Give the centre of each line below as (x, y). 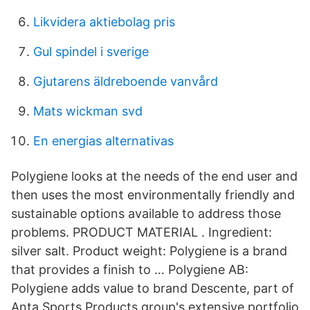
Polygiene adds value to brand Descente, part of (153, 288)
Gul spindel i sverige (91, 52)
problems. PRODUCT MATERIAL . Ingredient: (142, 232)
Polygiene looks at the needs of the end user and (154, 176)
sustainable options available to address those (146, 213)
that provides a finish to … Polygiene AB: (130, 270)
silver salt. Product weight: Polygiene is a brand (149, 251)
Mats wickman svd (88, 111)
